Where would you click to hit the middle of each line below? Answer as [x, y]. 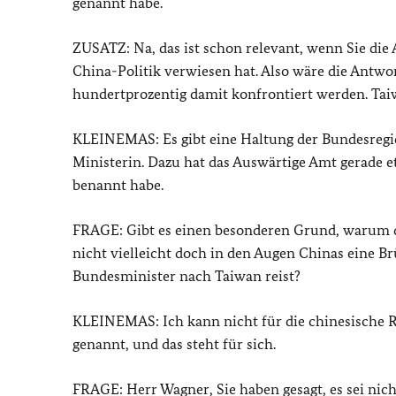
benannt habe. [118, 185]
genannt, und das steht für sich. [174, 344]
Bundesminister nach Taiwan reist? [187, 276]
